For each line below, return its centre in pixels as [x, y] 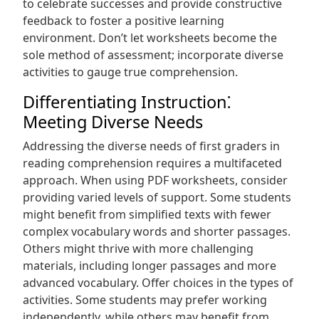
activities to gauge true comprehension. [130, 72]
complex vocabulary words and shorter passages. [157, 231]
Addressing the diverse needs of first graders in [151, 146]
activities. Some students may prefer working [145, 300]
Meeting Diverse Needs [113, 122]
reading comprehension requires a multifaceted [152, 163]
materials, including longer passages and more [150, 266]
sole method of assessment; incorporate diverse [153, 55]
